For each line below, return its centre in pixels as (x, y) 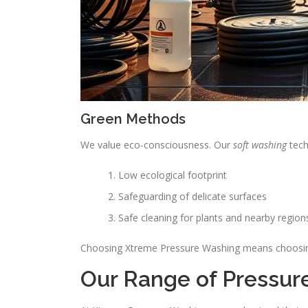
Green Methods (133, 119)
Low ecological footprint (173, 175)
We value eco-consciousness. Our (157, 145)
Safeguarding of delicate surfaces (192, 196)
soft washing (260, 145)
